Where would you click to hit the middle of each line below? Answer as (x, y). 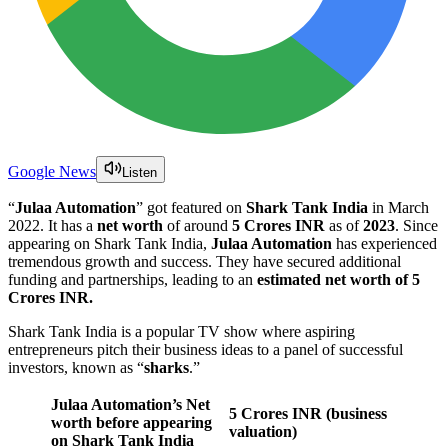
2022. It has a (52, 225)
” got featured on (189, 207)
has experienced (384, 243)
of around (197, 225)
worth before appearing (131, 422)
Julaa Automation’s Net (130, 404)
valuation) (263, 431)
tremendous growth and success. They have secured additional (204, 261)
